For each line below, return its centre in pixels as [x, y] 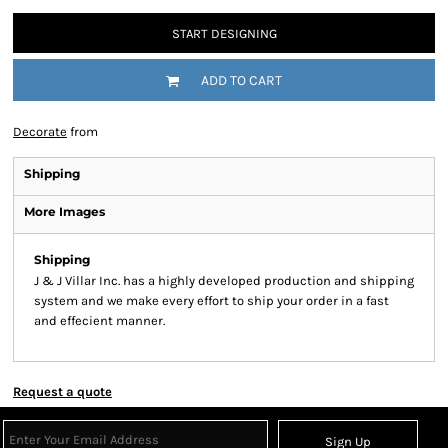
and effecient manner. [99, 320]
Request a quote [62, 391]
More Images [64, 211]
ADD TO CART [241, 81]
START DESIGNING [224, 33]
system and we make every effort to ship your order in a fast [211, 300]
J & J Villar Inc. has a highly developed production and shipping [224, 280]
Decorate [40, 131]
